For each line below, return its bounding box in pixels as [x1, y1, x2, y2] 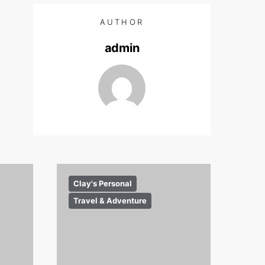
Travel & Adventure [73, 196, 147, 205]
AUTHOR [99, 17, 144, 27]
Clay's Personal [73, 179, 132, 188]
